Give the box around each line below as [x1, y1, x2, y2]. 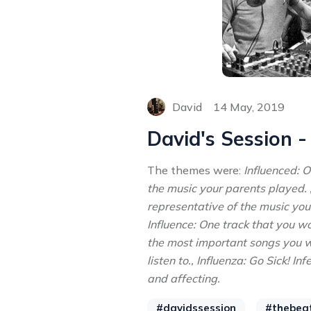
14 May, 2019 [213, 100, 285, 114]
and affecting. [147, 271, 220, 285]
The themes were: [147, 163, 244, 177]
